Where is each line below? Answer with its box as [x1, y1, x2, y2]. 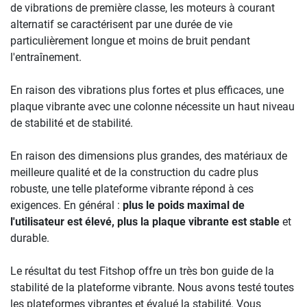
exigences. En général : [10, 198, 123, 212]
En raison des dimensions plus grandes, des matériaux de [10, 149, 287, 162]
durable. [10, 231, 49, 245]
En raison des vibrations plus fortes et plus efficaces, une [10, 83, 284, 97]
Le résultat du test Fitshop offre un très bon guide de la [10, 264, 274, 278]
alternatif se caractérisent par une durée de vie [10, 17, 232, 31]
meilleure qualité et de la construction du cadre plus [10, 165, 258, 179]
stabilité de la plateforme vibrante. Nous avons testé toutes [10, 280, 294, 294]
